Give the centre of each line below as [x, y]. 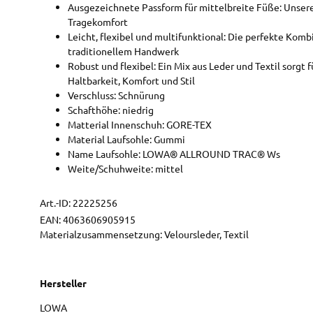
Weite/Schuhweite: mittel [125, 168]
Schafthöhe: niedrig [111, 109]
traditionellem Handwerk [123, 51]
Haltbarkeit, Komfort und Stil [131, 80]
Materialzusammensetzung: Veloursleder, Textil [144, 234]
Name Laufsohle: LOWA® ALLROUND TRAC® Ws [174, 153]
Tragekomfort [98, 21]
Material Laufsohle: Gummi [126, 139]
